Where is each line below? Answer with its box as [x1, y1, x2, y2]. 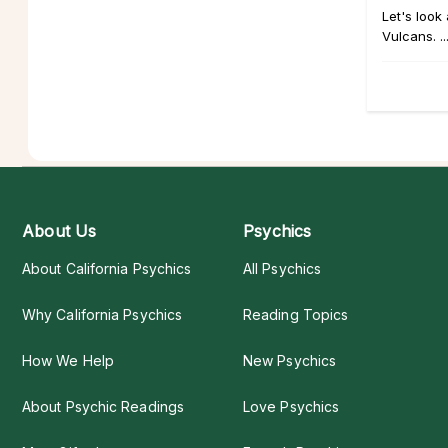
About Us [22, 221, 97, 241]
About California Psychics [22, 260, 192, 277]
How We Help [22, 352, 114, 369]
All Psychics [243, 260, 322, 277]
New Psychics [243, 352, 337, 369]
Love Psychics [243, 398, 340, 415]
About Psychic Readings [22, 398, 184, 415]
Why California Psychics [22, 306, 183, 323]
